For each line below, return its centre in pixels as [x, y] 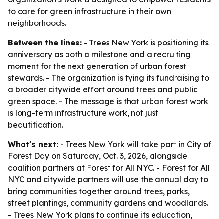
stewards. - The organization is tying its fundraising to [109, 78]
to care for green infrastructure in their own [89, 11]
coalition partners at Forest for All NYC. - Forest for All [109, 168]
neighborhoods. [37, 23]
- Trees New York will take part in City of [135, 144]
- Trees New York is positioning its [145, 43]
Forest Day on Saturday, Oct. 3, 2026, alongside [98, 156]
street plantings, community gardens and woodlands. [108, 203]
